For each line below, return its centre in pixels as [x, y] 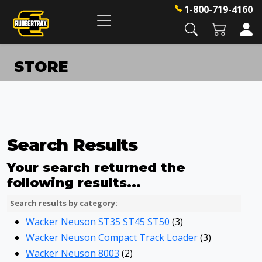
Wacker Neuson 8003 [73, 253]
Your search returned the [96, 167]
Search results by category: [64, 203]
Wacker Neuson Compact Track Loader [112, 237]
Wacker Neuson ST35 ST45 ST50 [98, 222]
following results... [74, 182]
